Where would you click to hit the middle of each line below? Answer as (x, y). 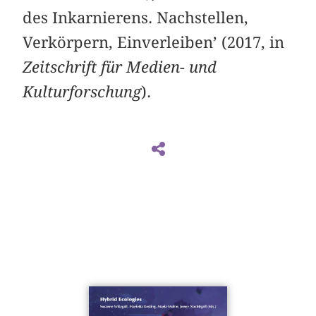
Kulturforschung (82, 91)
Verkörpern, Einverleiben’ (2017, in (154, 42)
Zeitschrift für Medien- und (120, 67)
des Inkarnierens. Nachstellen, (136, 17)
